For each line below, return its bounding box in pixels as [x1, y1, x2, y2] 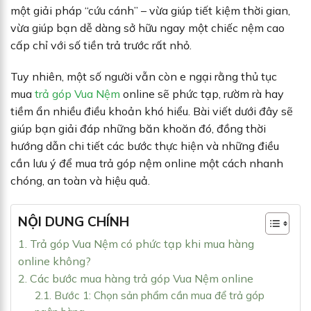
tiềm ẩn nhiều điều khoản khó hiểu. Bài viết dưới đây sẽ [10, 104, 293, 119]
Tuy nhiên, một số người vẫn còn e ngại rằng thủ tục [10, 69, 277, 84]
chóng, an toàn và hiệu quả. [10, 174, 150, 188]
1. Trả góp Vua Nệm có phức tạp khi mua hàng [18, 237, 254, 251]
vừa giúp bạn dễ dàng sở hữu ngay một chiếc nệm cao [10, 20, 285, 35]
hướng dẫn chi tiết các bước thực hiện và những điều [10, 139, 279, 153]
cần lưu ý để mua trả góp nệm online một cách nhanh [10, 156, 283, 171]
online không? [18, 254, 91, 269]
